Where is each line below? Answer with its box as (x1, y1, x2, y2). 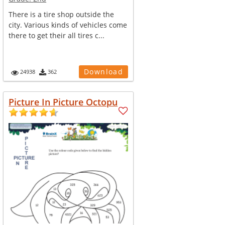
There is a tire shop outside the (9, 10, 115, 19)
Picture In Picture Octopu (9, 96, 118, 108)
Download (83, 67, 124, 76)
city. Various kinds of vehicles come (9, 20, 128, 30)
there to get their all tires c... (9, 31, 105, 40)
